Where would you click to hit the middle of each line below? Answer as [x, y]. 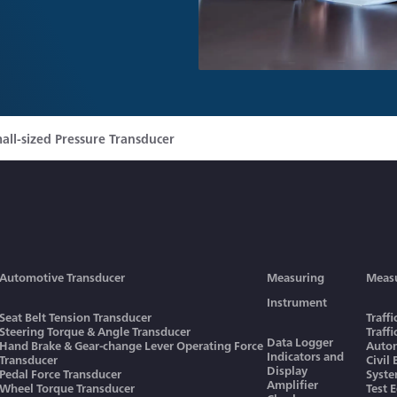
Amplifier [292, 384]
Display [287, 370]
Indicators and [305, 356]
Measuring [295, 277]
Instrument [296, 302]
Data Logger [300, 342]
